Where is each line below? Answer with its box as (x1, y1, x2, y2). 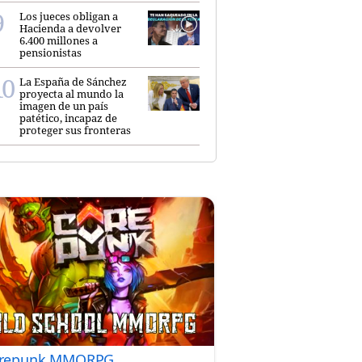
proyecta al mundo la (19, 86, 124, 102)
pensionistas (19, 45, 82, 61)
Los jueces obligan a (19, 9, 118, 24)
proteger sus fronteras (19, 123, 131, 138)
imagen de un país (19, 99, 108, 114)
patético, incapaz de (19, 111, 117, 126)
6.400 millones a (19, 33, 98, 48)
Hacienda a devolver (19, 21, 121, 36)
